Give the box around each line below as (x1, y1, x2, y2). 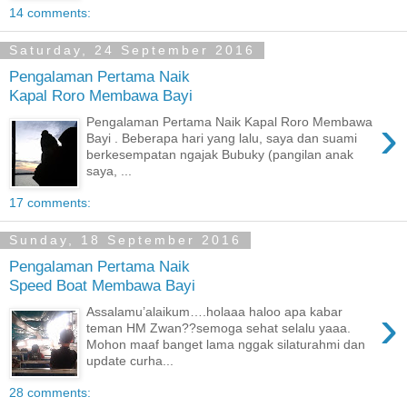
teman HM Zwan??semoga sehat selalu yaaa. (86, 320, 352, 335)
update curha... (86, 352, 174, 368)
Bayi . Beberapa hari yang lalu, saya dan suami (86, 130, 358, 145)
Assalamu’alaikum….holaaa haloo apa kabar (86, 303, 343, 319)
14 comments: (9, 5, 91, 21)
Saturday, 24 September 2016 (9, 43, 255, 58)
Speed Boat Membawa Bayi (9, 275, 195, 294)
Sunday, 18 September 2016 (9, 233, 242, 248)
